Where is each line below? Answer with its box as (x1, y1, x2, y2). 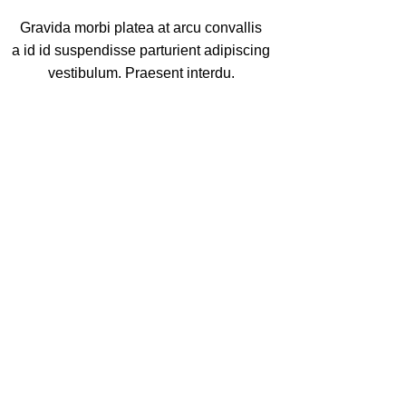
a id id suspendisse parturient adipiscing (12, 43, 271, 58)
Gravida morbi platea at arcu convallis (20, 20, 263, 35)
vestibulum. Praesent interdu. (47, 65, 235, 81)
